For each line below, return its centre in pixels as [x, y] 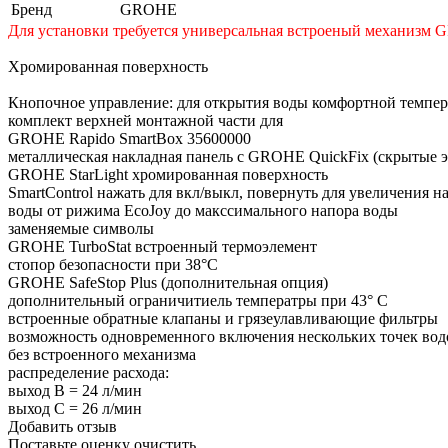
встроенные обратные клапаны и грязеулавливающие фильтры [223, 318]
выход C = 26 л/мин [75, 408]
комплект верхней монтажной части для [145, 120]
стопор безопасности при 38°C [113, 264]
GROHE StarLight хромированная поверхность [168, 174]
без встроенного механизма [102, 354]
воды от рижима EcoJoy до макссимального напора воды [203, 210]
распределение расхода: [88, 372]
